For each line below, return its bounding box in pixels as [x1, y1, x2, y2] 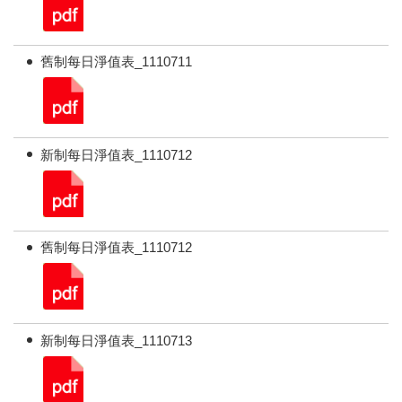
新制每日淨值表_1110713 [40, 332, 193, 348]
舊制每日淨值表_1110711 [40, 54, 193, 70]
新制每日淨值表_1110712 [40, 146, 193, 162]
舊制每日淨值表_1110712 [40, 240, 193, 256]
